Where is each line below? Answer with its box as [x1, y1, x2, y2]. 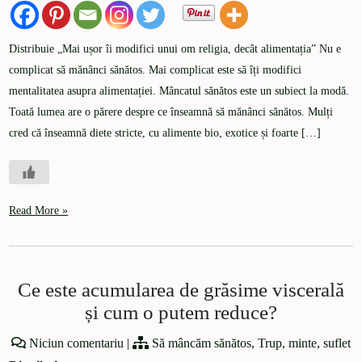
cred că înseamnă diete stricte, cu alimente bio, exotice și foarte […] [9, 127, 322, 140]
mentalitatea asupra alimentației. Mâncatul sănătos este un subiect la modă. [9, 85, 350, 98]
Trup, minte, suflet [258, 336, 351, 351]
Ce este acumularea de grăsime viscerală [18, 279, 344, 301]
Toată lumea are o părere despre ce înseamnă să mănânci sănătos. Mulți [9, 106, 334, 119]
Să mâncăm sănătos [152, 336, 251, 351]
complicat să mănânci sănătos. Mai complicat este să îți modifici [9, 64, 302, 77]
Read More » [9, 204, 69, 217]
